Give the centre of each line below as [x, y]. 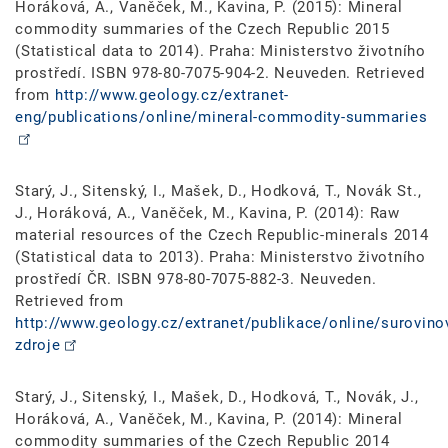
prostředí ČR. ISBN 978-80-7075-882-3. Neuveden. [196, 278]
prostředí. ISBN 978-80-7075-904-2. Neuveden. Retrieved [220, 72]
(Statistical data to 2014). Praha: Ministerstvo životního [220, 50]
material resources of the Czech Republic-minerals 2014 [222, 234]
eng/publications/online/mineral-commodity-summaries [221, 116]
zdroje [38, 344]
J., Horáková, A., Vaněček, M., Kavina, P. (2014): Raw [207, 212]
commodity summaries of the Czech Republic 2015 [202, 28]
